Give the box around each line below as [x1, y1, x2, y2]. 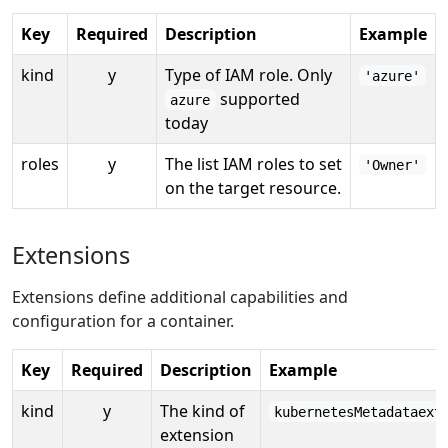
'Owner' [364, 156, 421, 173]
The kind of [160, 399, 245, 422]
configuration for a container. [12, 309, 234, 332]
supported [215, 87, 300, 110]
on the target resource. [165, 176, 341, 199]
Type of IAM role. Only [165, 63, 332, 86]
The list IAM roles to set [165, 152, 342, 175]
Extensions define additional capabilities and [12, 285, 348, 308]
